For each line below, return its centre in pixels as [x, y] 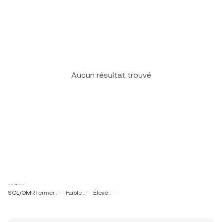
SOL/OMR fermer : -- [36, 193]
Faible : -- [78, 193]
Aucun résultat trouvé [111, 75]
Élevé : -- [105, 193]
